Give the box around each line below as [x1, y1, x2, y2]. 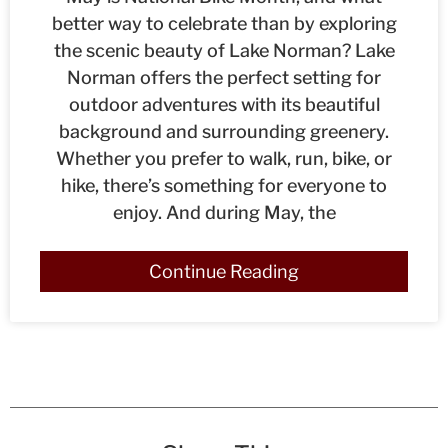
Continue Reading [149, 260, 299, 282]
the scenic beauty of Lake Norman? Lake [53, 39, 395, 61]
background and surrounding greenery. [59, 120, 389, 142]
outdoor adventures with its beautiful [68, 93, 380, 115]
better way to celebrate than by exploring [51, 12, 397, 34]
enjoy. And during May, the [112, 201, 336, 223]
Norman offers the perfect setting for [67, 66, 381, 88]
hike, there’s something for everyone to [61, 174, 387, 196]
